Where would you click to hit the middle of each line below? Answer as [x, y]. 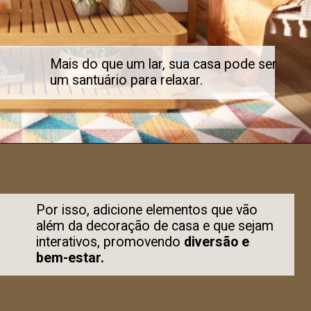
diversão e [217, 242]
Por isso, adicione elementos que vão [147, 210]
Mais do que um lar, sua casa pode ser [163, 65]
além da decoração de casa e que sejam [155, 226]
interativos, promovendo [110, 242]
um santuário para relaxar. [126, 81]
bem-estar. [70, 258]
